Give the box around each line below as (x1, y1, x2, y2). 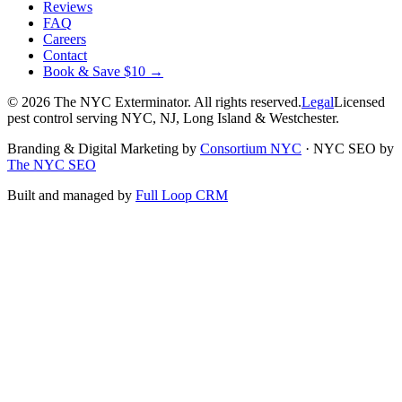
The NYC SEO (7, 157, 96, 173)
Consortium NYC (200, 141, 301, 157)
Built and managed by (7, 188, 132, 204)
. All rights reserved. (188, 94, 301, 110)
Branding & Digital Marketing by (7, 141, 197, 157)
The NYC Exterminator (54, 94, 188, 110)
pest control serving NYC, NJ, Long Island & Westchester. (7, 110, 339, 127)
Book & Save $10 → (43, 64, 163, 80)
